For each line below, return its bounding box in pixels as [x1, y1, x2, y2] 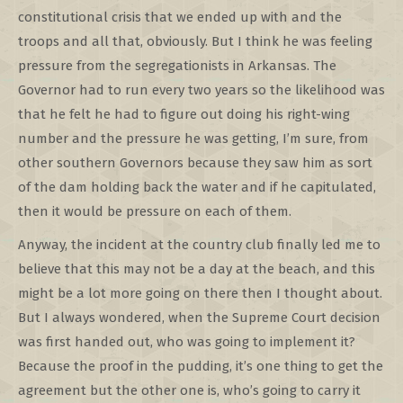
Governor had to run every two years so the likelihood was [18, 82, 385, 98]
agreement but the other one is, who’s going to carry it [18, 382, 361, 399]
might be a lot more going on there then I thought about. [18, 285, 382, 301]
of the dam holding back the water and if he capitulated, [18, 179, 376, 195]
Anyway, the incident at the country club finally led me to [18, 237, 381, 253]
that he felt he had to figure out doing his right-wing [18, 106, 350, 122]
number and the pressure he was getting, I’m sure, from [18, 130, 369, 147]
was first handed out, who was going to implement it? [18, 334, 355, 350]
